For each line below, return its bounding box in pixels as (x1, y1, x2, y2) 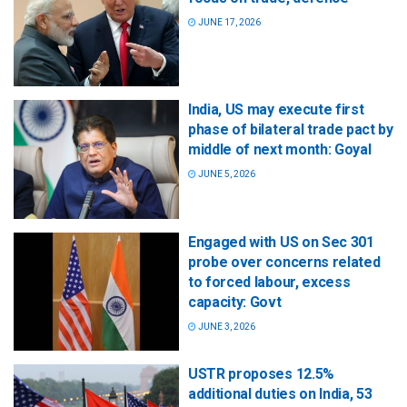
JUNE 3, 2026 (196, 321, 255, 332)
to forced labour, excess (188, 273, 351, 291)
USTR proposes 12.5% (188, 364, 334, 382)
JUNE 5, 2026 (196, 169, 255, 180)
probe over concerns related (188, 253, 381, 271)
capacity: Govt (188, 293, 282, 311)
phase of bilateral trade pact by (188, 121, 393, 139)
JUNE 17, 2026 (196, 17, 261, 28)
